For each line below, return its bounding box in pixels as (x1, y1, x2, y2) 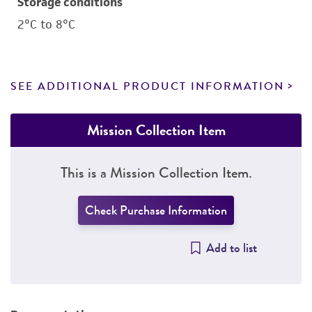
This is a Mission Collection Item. (60, 162, 252, 183)
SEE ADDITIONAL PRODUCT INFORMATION (10, 78, 284, 95)
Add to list (205, 239, 257, 257)
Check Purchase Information (85, 201, 227, 219)
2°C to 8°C (17, 17, 75, 32)
